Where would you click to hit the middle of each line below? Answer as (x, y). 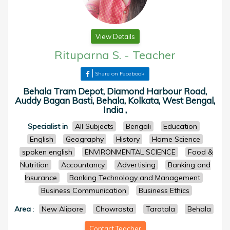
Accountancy (83, 165)
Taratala (160, 209)
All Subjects (94, 126)
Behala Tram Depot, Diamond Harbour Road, (115, 91)
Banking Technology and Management (135, 178)
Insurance (41, 178)
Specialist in (48, 126)
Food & (200, 152)
